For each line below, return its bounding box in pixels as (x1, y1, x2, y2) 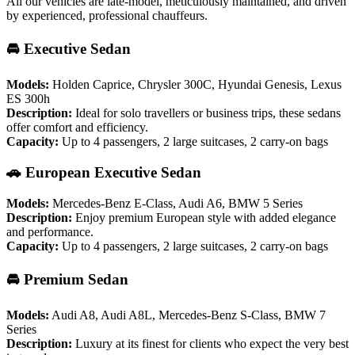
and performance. (6, 224, 94, 239)
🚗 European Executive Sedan (6, 164, 201, 181)
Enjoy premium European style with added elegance (72, 210, 336, 224)
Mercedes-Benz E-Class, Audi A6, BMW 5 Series (49, 196, 303, 210)
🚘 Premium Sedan (6, 270, 128, 288)
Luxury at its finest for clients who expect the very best (72, 337, 349, 351)
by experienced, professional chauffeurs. (6, 9, 208, 22)
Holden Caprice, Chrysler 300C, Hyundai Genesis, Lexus (49, 78, 342, 92)
